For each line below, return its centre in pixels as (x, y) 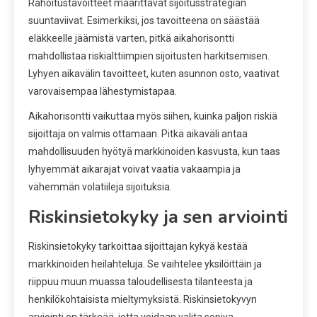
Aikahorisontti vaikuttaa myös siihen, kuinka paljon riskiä (153, 116)
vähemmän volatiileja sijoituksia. (100, 186)
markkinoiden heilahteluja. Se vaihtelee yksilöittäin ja (145, 264)
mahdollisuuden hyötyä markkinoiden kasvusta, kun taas (154, 151)
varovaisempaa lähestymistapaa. (103, 91)
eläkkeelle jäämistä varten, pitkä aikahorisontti (131, 38)
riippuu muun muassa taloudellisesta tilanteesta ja (140, 281)
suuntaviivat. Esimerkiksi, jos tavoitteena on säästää (144, 20)
